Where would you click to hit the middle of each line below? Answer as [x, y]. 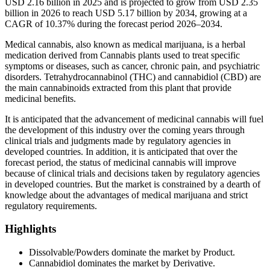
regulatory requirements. [51, 206]
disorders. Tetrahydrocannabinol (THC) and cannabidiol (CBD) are [133, 77]
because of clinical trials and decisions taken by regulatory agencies [132, 173]
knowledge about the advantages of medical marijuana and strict [126, 195]
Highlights [30, 229]
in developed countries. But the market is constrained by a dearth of [133, 184]
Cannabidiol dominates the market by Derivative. [122, 263]
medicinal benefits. [40, 98]
